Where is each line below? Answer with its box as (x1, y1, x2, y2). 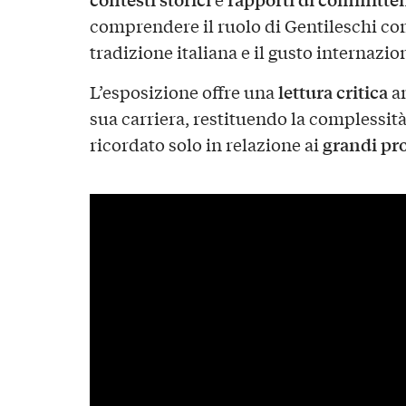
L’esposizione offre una (89, 80, 278, 104)
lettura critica (277, 79, 388, 105)
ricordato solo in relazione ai (89, 132, 323, 157)
